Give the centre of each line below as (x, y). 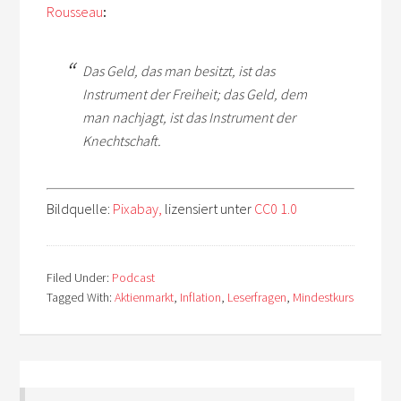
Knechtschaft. (122, 140)
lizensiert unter (209, 208)
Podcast (134, 277)
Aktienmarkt (145, 297)
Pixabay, (138, 208)
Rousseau (75, 11)
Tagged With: (81, 297)
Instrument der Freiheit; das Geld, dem (195, 94)
